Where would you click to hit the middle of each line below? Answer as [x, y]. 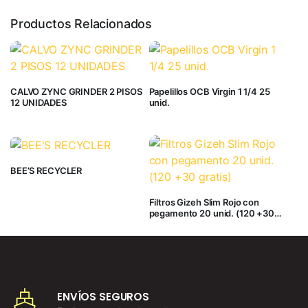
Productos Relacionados [81, 23]
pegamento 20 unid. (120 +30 [211, 213]
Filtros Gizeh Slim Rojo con [204, 202]
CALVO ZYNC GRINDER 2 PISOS [76, 91]
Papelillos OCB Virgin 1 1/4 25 [209, 91]
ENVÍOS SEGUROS [103, 296]
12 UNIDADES [38, 102]
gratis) [162, 224]
